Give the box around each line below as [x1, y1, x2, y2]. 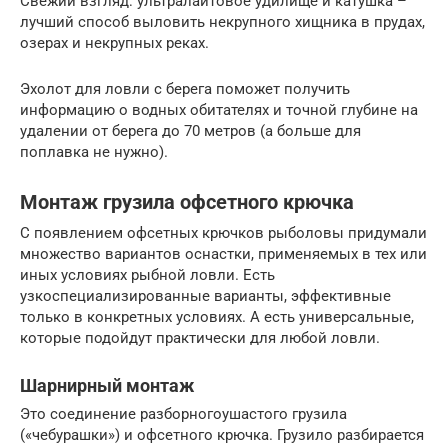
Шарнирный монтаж [20, 374, 194, 396]
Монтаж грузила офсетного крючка [20, 190, 354, 214]
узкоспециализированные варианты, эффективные [20, 286, 391, 305]
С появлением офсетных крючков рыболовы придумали [20, 223, 427, 242]
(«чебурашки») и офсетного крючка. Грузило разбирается [20, 425, 424, 444]
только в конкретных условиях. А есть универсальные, [20, 307, 414, 326]
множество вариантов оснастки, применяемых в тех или [20, 244, 427, 263]
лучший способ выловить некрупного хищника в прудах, [20, 12, 425, 31]
